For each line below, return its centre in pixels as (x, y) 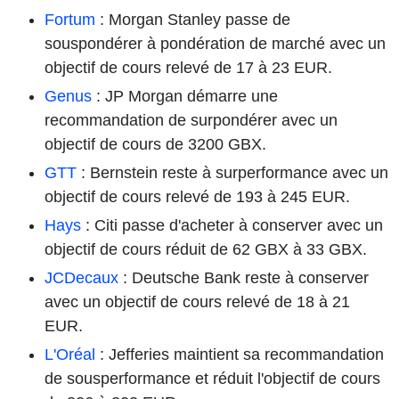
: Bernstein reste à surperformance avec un (232, 172)
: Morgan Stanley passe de (193, 19)
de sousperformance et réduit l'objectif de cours (212, 378)
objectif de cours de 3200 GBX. (155, 144)
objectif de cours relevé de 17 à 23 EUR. (188, 67)
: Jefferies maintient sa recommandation (240, 354)
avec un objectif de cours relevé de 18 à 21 (197, 301)
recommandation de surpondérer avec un (191, 120)
